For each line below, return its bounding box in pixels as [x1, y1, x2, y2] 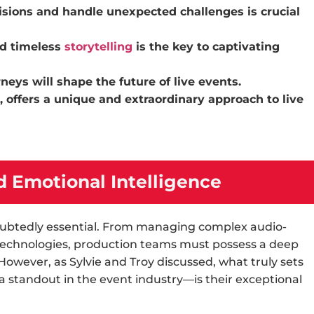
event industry [100, 273, 183, 286]
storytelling [64, 40, 132, 53]
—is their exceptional [183, 273, 302, 286]
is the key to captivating [132, 40, 280, 53]
